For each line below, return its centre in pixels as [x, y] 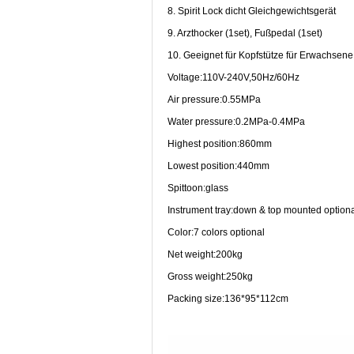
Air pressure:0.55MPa [214, 99]
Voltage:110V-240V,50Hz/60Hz [233, 77]
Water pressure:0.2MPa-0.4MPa [236, 121]
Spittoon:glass [198, 188]
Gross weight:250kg [210, 276]
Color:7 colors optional [216, 232]
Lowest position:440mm [218, 166]
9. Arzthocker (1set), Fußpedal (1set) [245, 33]
